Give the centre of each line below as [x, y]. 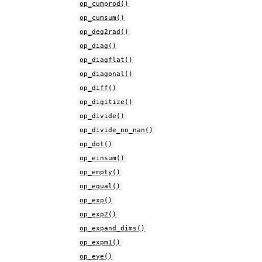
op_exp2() [98, 214]
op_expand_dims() [113, 228]
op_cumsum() [102, 18]
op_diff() [98, 88]
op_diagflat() [106, 60]
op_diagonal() [106, 74]
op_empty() [100, 172]
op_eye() [96, 256]
